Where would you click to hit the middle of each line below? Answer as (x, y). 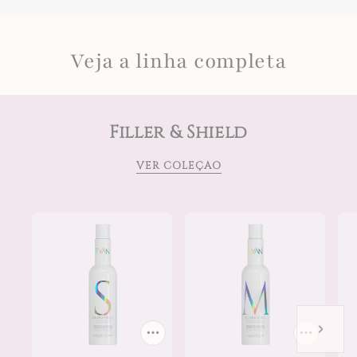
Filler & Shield (178, 133)
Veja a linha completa (178, 61)
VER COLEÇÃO (178, 165)
